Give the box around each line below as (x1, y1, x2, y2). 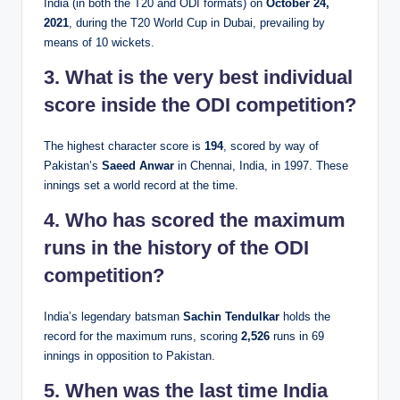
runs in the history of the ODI (44, 237, 309, 260)
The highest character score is (44, 139, 204, 154)
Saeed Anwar (102, 159, 174, 173)
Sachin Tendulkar (183, 310, 279, 324)
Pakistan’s (44, 159, 102, 173)
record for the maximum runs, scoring (44, 329, 241, 344)
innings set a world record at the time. (44, 179, 238, 193)
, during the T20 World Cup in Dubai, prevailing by (69, 16, 325, 30)
